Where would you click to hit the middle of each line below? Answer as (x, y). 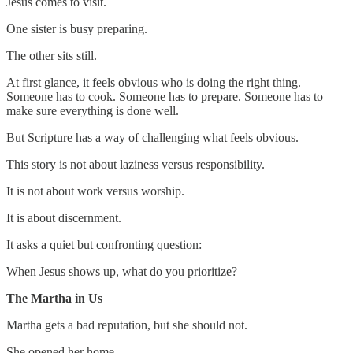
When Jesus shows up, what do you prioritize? (122, 271)
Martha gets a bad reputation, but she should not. (127, 325)
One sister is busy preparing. (77, 28)
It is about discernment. (64, 217)
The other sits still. (52, 55)
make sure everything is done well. (93, 110)
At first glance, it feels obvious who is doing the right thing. (154, 82)
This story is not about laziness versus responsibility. (136, 164)
